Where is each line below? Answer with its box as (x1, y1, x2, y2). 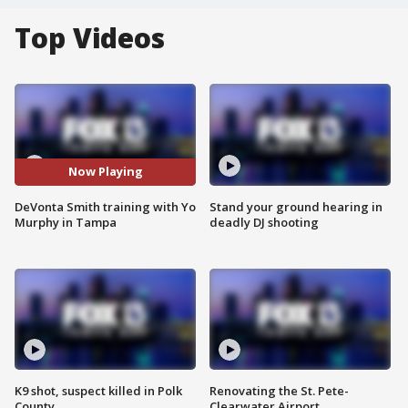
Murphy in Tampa (15, 213, 117, 230)
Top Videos (15, 19, 165, 56)
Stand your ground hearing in (209, 198, 382, 215)
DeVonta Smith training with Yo (15, 198, 196, 215)
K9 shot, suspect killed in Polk (15, 382, 182, 400)
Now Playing (67, 163, 143, 180)
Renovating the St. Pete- (209, 382, 349, 400)
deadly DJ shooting (209, 213, 319, 230)
